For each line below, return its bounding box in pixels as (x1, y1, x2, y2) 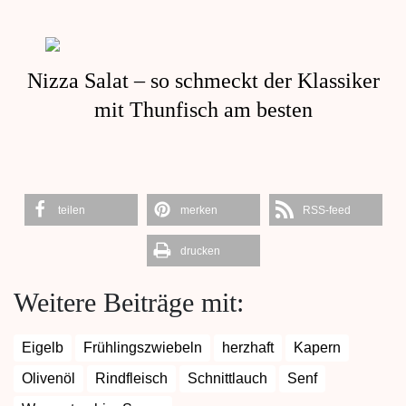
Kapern (294, 339, 341, 355)
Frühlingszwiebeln (83, 339, 202, 355)
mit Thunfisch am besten (93, 97, 313, 121)
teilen (57, 203, 85, 217)
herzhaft (222, 339, 274, 355)
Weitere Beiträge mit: (14, 286, 244, 317)
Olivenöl (22, 370, 75, 386)
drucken (179, 244, 220, 257)
